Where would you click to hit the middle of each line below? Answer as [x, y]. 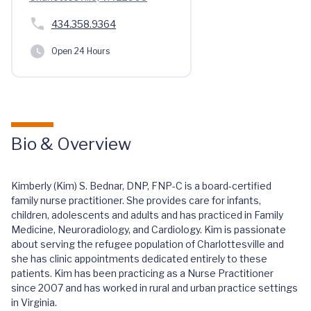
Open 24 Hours [81, 51]
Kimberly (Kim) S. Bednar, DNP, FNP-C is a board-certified [141, 186]
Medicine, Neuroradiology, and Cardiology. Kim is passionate [149, 229]
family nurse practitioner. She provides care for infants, [136, 200]
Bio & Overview [71, 144]
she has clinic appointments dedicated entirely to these [139, 259]
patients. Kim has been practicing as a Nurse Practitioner [142, 273]
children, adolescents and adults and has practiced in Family [147, 215]
